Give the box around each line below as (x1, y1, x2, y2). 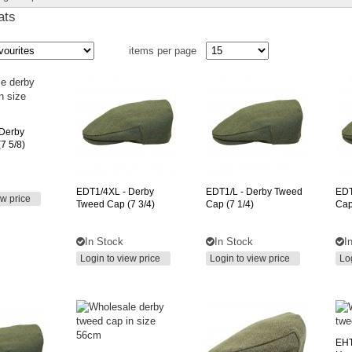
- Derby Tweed (238, 186, 302, 197)
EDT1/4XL (76, 186, 120, 197)
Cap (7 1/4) (206, 199, 254, 210)
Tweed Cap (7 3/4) (76, 199, 155, 210)
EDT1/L (206, 186, 238, 197)
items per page (126, 45, 206, 57)
